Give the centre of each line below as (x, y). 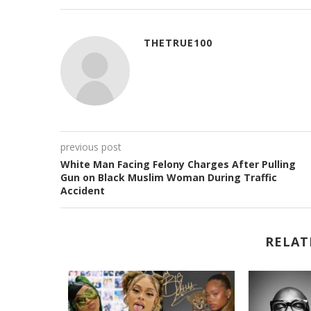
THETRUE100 (178, 42)
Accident (83, 190)
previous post (91, 146)
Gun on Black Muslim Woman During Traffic (169, 177)
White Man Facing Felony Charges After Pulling (178, 164)
